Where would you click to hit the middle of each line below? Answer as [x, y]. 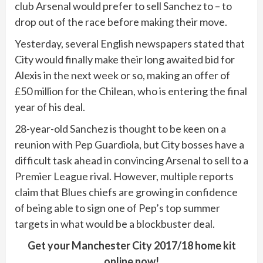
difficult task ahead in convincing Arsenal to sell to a [131, 160]
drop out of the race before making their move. [121, 21]
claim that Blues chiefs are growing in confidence [126, 192]
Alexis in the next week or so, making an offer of [122, 75]
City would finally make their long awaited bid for [125, 59]
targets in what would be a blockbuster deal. [115, 223]
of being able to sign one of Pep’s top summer [117, 208]
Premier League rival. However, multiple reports [124, 176]
